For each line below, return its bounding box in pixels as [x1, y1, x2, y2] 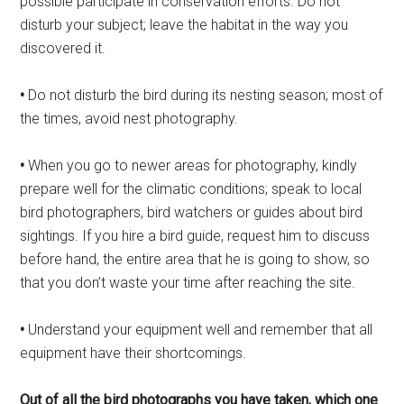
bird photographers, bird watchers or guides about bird [20, 204, 363, 222]
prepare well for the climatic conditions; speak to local [20, 180, 363, 198]
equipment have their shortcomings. [20, 344, 247, 363]
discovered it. [20, 40, 106, 58]
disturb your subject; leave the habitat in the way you [20, 16, 349, 34]
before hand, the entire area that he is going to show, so [20, 251, 371, 269]
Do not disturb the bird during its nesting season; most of [24, 87, 383, 105]
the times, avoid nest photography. [20, 110, 239, 128]
